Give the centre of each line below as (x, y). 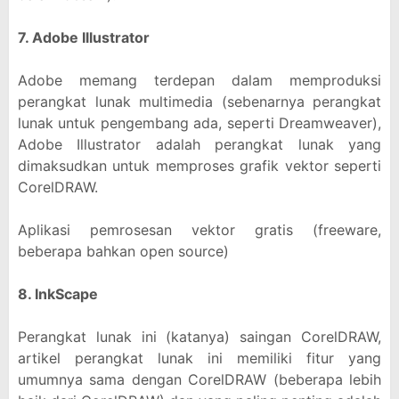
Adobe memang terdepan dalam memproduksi (199, 80)
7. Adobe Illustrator (84, 37)
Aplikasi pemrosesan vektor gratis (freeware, (199, 230)
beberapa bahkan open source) (123, 251)
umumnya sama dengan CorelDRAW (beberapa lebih (199, 379)
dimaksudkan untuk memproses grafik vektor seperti (199, 166)
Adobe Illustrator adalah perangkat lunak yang (199, 144)
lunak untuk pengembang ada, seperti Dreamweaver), (199, 123)
